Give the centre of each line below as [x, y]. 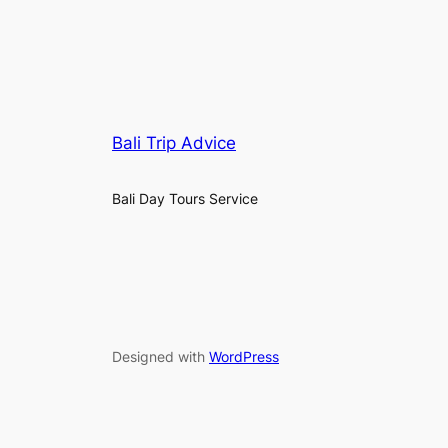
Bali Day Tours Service [185, 198]
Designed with [160, 356]
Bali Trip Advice [174, 143]
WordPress [244, 356]
